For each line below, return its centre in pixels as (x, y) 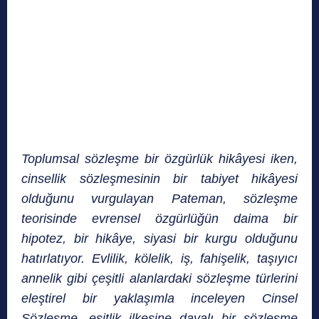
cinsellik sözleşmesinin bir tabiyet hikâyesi (159, 179)
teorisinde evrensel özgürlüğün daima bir (159, 219)
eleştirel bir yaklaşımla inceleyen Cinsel (159, 299)
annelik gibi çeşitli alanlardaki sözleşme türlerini (159, 279)
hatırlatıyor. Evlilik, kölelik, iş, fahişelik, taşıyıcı (159, 259)
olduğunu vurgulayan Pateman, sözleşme (159, 199)
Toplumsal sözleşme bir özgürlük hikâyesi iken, (159, 159)
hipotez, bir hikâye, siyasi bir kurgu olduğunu (159, 239)
